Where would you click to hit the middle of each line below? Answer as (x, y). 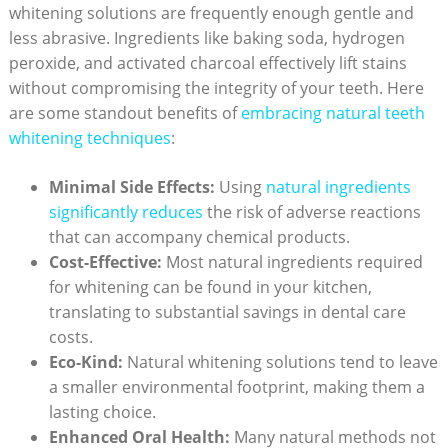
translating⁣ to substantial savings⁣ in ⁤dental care (227, 311)
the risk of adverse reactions (311, 211)
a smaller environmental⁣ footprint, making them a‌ (236, 386)
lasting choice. (102, 411)
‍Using (240, 186)
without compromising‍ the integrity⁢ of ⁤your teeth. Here (216, 87)
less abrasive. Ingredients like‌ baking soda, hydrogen (206, 37)
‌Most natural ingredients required (292, 261)
